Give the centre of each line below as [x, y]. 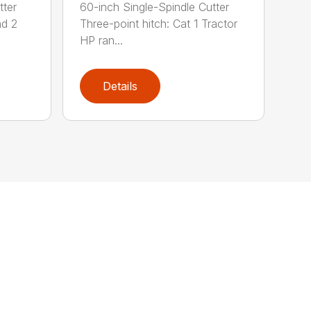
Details [120, 86]
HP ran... [102, 40]
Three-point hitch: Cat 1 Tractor [159, 23]
